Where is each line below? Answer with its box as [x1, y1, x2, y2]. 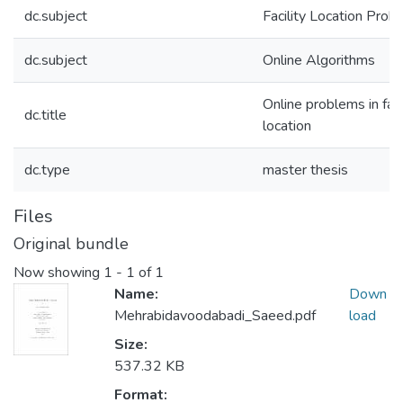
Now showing [13, 263, 103, 283]
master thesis [263, 160, 348, 180]
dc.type [24, 160, 70, 180]
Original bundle [13, 233, 129, 255]
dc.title [24, 105, 67, 125]
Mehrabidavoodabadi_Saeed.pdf [114, 306, 316, 327]
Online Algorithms [263, 50, 375, 70]
